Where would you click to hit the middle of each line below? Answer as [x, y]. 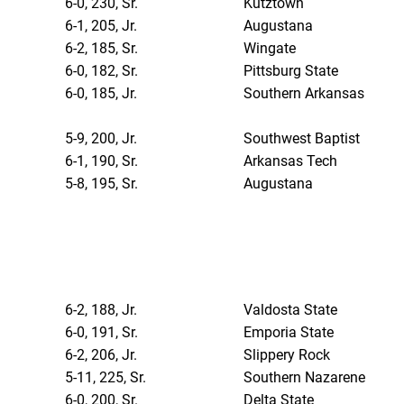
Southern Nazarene [305, 378]
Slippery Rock [287, 355]
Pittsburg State [291, 71]
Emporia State [289, 333]
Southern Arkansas [304, 94]
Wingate [270, 49]
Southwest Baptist [302, 139]
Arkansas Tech [291, 161]
